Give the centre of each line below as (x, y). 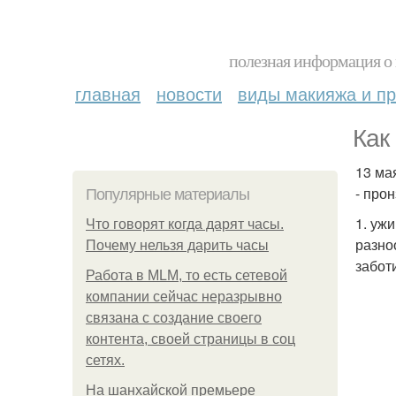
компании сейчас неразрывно (184, 297)
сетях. (105, 360)
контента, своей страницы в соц (190, 339)
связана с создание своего (174, 318)
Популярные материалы (168, 194)
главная (108, 93)
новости (189, 93)
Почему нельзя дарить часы (177, 245)
